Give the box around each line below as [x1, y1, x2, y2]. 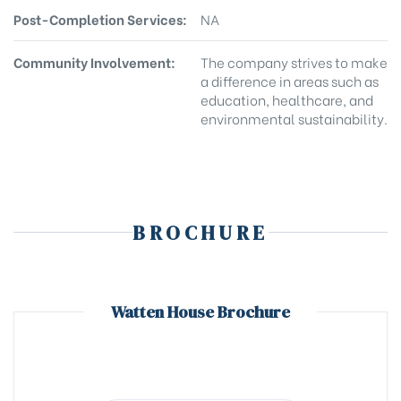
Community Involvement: [13, 51, 175, 72]
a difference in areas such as [200, 70, 379, 90]
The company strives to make [200, 51, 388, 72]
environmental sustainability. [200, 107, 388, 128]
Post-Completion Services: [13, 8, 187, 29]
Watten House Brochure [111, 300, 290, 323]
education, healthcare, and [200, 89, 373, 109]
